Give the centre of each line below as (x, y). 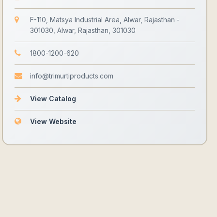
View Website (53, 121)
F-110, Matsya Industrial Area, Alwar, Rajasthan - (105, 20)
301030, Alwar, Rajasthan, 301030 (83, 30)
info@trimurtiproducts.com (72, 76)
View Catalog (53, 99)
